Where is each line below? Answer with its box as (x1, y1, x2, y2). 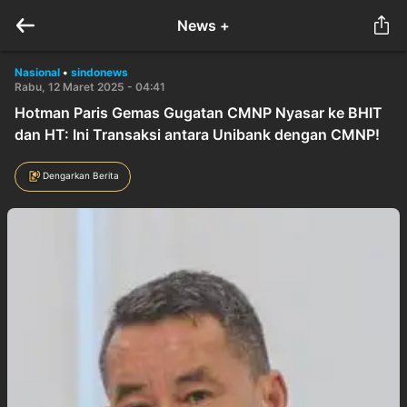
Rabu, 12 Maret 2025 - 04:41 (15, 80, 165, 94)
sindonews (71, 65, 128, 79)
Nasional (15, 65, 60, 79)
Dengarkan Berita (43, 169, 119, 181)
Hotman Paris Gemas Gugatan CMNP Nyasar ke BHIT (15, 104, 382, 122)
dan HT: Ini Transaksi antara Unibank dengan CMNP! (15, 125, 380, 144)
